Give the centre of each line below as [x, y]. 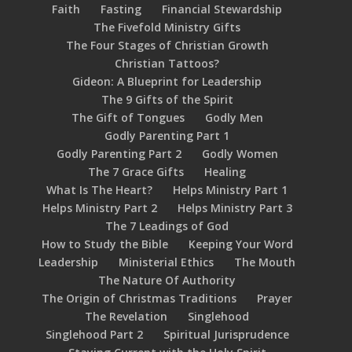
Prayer [275, 298]
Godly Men [234, 117]
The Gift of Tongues [128, 117]
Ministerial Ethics [167, 262]
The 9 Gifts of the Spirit [167, 99]
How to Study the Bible [104, 244]
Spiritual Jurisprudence [226, 334]
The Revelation [126, 316]
